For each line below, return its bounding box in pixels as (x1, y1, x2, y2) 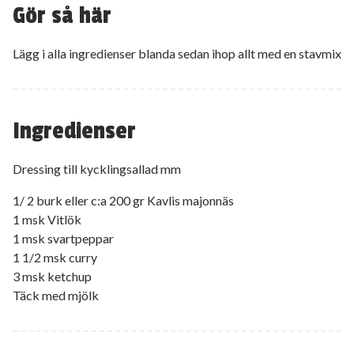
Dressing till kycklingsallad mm (13, 160, 181, 176)
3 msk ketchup (13, 268, 92, 284)
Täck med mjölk (13, 287, 99, 303)
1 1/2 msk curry (13, 249, 97, 265)
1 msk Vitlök (13, 211, 81, 227)
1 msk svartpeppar (13, 230, 114, 246)
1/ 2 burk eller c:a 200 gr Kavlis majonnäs (13, 192, 234, 208)
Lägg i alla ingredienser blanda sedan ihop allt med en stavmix (13, 45, 341, 61)
